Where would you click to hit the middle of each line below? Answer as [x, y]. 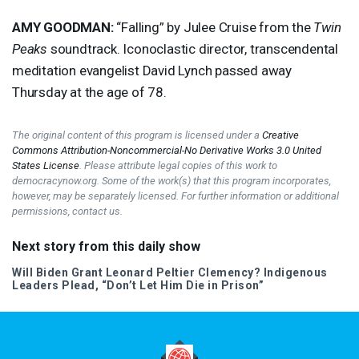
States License [46, 165]
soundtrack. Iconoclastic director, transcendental [193, 48]
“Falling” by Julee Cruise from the [214, 27]
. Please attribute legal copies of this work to [178, 165]
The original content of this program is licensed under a [137, 135]
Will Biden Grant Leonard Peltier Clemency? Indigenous [170, 272]
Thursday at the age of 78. [89, 92]
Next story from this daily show [106, 246]
